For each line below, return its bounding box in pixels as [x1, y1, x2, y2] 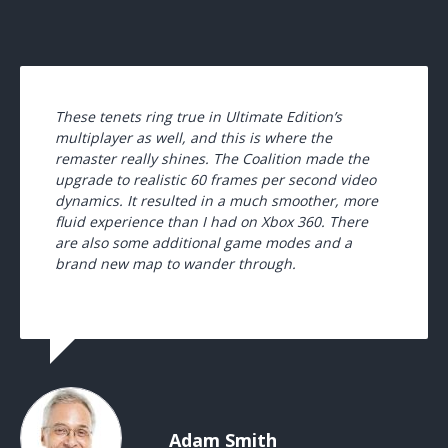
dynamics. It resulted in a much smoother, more [54, 191, 378, 210]
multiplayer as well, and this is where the [54, 128, 332, 147]
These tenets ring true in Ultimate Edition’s [54, 107, 342, 126]
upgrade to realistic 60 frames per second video [54, 170, 376, 189]
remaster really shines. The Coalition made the [54, 149, 369, 168]
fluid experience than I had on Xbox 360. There [54, 212, 368, 231]
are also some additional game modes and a [54, 233, 352, 252]
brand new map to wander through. [54, 254, 296, 273]
